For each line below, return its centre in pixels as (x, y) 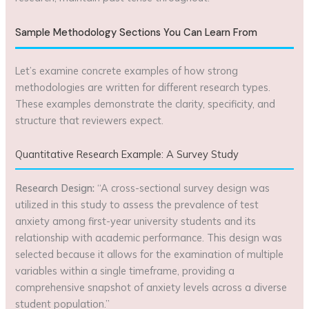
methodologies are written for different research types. (143, 87)
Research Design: (55, 188)
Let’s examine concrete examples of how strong (127, 70)
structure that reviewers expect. (90, 120)
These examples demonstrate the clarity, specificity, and (146, 103)
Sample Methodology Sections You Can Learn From (137, 32)
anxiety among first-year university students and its (136, 221)
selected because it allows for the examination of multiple (150, 254)
